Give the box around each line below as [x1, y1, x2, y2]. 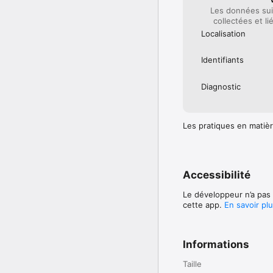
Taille [183, 258, 202, 269]
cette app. [183, 199, 224, 210]
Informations [183, 238, 249, 250]
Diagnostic [201, 81, 241, 91]
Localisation [201, 28, 246, 38]
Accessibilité [183, 168, 250, 181]
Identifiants [201, 55, 244, 65]
